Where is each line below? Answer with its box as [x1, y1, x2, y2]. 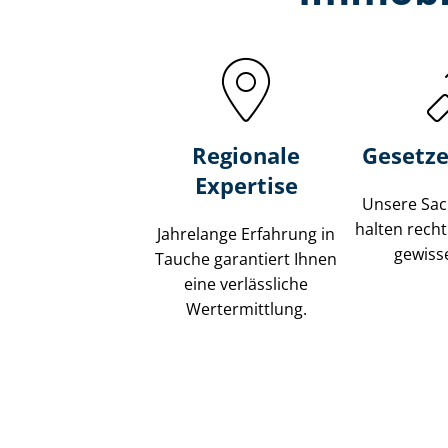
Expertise [194, 170, 298, 201]
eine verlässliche [184, 273, 309, 296]
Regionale [192, 140, 301, 171]
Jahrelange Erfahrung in [157, 223, 336, 246]
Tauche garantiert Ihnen [155, 248, 338, 271]
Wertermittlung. [185, 298, 307, 321]
